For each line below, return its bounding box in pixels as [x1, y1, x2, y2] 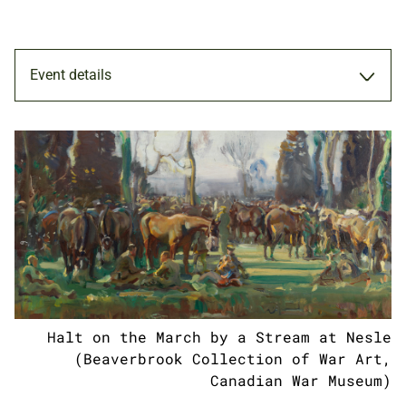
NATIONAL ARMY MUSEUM [48, 345, 229, 364]
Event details [30, 66, 111, 83]
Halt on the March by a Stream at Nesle [47, 327, 391, 346]
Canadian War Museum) [210, 371, 391, 390]
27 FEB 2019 [48, 198, 148, 217]
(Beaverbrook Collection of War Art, [74, 349, 391, 368]
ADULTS [48, 272, 102, 291]
